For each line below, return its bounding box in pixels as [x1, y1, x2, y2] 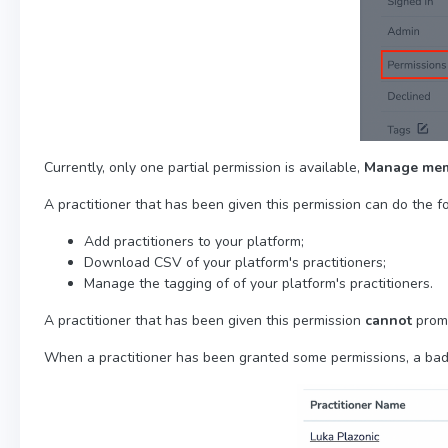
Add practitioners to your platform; [84, 231, 304, 251]
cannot [365, 310, 412, 330]
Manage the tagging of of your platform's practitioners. [84, 273, 433, 293]
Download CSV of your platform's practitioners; [84, 252, 386, 272]
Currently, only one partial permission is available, [44, 157, 364, 177]
